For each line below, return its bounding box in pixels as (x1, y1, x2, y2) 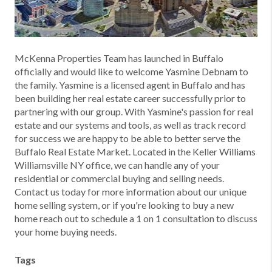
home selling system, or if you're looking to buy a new (15, 199, 234, 211)
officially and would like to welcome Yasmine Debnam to (15, 66, 248, 77)
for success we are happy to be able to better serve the (15, 132, 240, 144)
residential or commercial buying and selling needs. (15, 172, 224, 184)
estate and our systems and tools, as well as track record (15, 119, 246, 131)
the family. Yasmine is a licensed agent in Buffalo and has (15, 79, 245, 90)
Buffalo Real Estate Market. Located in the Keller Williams (15, 146, 256, 157)
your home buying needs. (15, 226, 118, 237)
